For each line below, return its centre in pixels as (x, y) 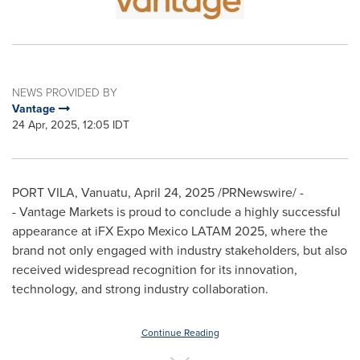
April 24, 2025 (174, 192)
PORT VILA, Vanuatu (70, 192)
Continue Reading (180, 333)
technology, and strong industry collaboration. (140, 289)
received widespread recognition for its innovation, (155, 270)
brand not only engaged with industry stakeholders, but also (180, 250)
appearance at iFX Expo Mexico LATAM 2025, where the (170, 231)
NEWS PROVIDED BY (65, 93)
